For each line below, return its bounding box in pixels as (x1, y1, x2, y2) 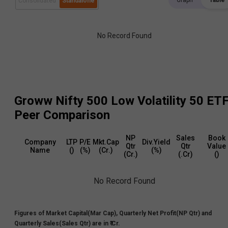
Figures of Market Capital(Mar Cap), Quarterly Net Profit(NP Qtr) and (14, 209, 212, 217)
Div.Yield (142, 137, 170, 146)
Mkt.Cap (93, 137, 119, 146)
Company (24, 137, 56, 146)
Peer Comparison (14, 108, 110, 123)
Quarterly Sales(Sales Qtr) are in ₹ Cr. (14, 219, 120, 227)
